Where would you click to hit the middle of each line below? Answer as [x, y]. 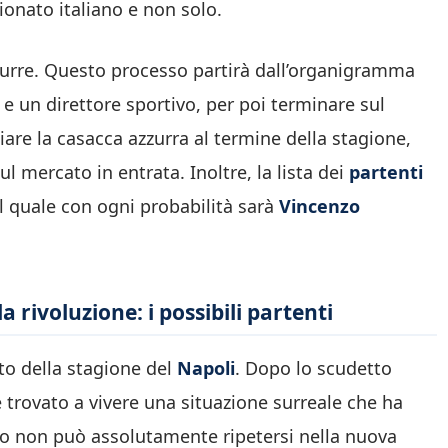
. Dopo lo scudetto [313, 367]
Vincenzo [319, 205]
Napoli [206, 367]
